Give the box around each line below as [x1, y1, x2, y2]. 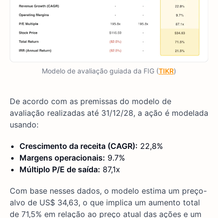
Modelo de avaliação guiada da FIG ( [42, 66, 159, 75]
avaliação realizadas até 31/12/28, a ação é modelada [10, 108, 208, 118]
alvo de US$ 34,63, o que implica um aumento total [10, 197, 200, 207]
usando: [10, 119, 38, 129]
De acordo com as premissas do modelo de [10, 96, 171, 106]
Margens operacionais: [19, 152, 105, 163]
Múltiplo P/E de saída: [19, 164, 100, 174]
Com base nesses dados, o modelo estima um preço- [10, 185, 207, 196]
